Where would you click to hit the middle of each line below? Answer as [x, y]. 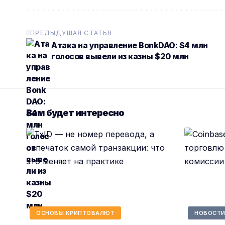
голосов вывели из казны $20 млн [120, 57]
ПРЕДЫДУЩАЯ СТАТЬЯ [71, 33]
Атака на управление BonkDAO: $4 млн [130, 45]
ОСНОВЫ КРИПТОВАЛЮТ [76, 213]
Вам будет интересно [75, 113]
